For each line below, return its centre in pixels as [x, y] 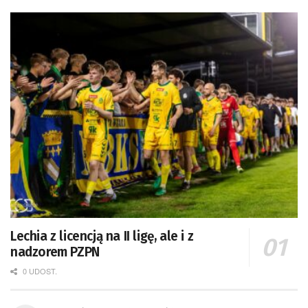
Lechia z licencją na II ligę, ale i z [102, 236]
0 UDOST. [39, 271]
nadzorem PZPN [55, 252]
